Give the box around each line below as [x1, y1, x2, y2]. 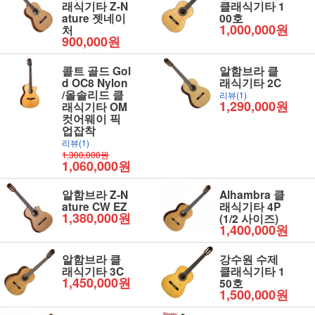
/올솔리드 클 [62, 86, 124, 103]
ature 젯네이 [62, 9, 127, 26]
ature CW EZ [62, 198, 128, 215]
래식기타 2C [219, 74, 282, 91]
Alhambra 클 [219, 186, 285, 203]
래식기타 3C [62, 263, 124, 280]
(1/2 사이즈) [219, 210, 279, 227]
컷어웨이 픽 [62, 110, 122, 127]
